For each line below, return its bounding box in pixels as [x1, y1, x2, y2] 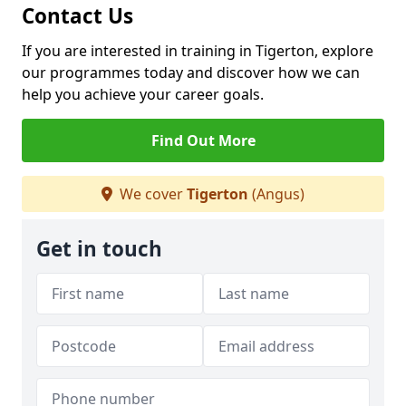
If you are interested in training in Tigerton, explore [22, 41, 373, 61]
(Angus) [248, 184, 304, 204]
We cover [116, 184, 187, 204]
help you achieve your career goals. [22, 84, 264, 104]
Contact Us [22, 2, 133, 30]
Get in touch [36, 235, 162, 263]
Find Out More [150, 130, 256, 150]
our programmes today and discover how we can [22, 63, 360, 82]
